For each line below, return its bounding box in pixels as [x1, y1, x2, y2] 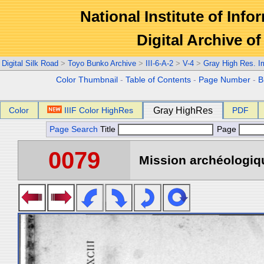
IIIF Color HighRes [64, 105, 134, 115]
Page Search [49, 125, 98, 134]
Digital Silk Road [2, 59, 58, 68]
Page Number [199, 75, 251, 84]
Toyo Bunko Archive [68, 59, 136, 68]
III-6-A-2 [146, 59, 173, 68]
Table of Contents [126, 75, 192, 84]
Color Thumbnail [56, 75, 118, 84]
